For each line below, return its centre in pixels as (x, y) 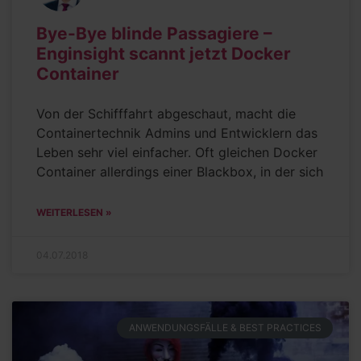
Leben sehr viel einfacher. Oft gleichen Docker (177, 152)
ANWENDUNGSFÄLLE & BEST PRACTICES (225, 328)
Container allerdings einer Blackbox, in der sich (180, 171)
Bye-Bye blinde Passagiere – (154, 33)
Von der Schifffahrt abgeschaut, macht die (166, 113)
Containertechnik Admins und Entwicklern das (177, 133)
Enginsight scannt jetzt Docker (164, 53)
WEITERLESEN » (74, 212)
